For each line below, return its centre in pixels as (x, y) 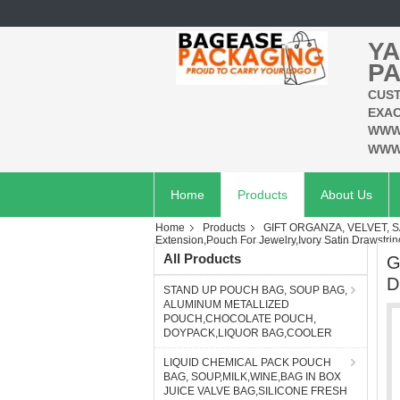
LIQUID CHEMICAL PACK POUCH (247, 362)
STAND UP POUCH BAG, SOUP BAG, (255, 290)
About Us (346, 195)
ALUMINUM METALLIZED (226, 304)
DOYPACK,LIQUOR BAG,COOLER (248, 333)
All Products (202, 258)
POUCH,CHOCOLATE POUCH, (240, 319)
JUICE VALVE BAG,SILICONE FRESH (255, 391)
